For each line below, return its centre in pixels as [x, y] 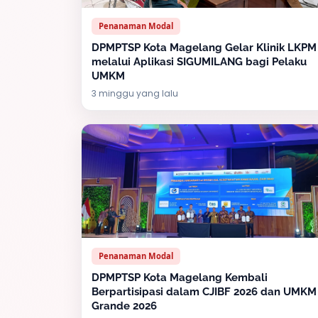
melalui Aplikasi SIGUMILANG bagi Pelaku [199, 62]
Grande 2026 [124, 306]
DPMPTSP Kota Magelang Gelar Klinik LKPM [204, 48]
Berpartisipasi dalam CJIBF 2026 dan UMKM [204, 292]
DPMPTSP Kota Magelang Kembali [180, 278]
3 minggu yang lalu [135, 93]
